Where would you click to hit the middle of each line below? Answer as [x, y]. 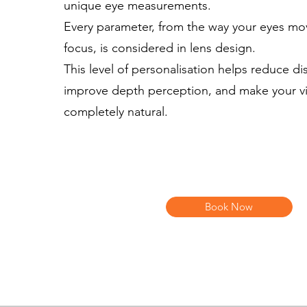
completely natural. [115, 112]
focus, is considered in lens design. [159, 48]
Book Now [229, 207]
